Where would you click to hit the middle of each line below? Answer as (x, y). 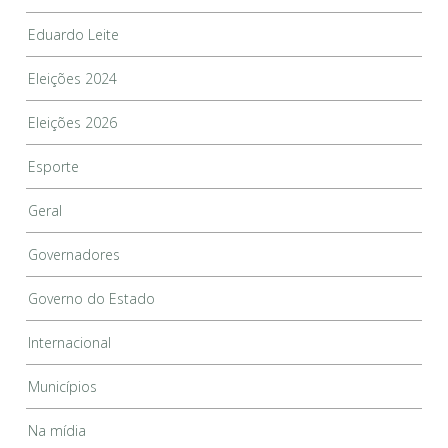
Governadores (74, 254)
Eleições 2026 (73, 122)
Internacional (70, 342)
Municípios (63, 386)
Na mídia (57, 430)
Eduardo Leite (74, 34)
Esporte (54, 166)
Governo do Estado (92, 298)
